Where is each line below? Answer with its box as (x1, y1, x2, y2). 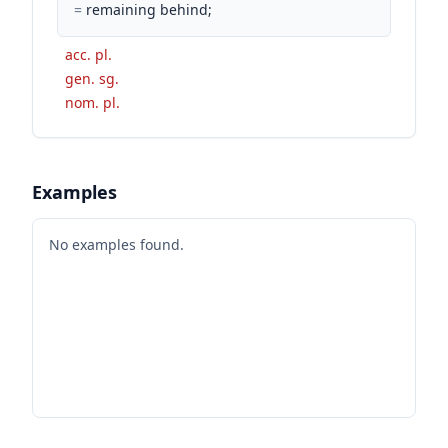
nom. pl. (65, 92, 120, 112)
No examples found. (49, 234, 184, 254)
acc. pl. (65, 44, 112, 64)
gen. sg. (65, 68, 119, 88)
